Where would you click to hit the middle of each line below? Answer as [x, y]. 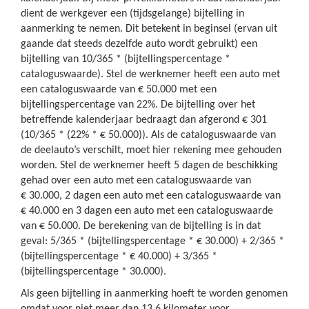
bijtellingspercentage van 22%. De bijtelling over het [138, 105]
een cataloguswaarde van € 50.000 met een [119, 90]
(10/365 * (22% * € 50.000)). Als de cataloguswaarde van [148, 135]
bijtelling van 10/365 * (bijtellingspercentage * [126, 59]
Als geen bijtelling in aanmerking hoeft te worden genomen [154, 294]
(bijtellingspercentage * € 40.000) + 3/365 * [119, 257]
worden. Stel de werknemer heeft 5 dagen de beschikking [149, 166]
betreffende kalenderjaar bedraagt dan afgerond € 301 [144, 120]
